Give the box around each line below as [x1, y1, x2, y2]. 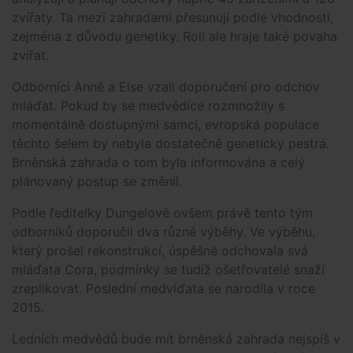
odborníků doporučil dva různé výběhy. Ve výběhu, [12, 224, 315, 240]
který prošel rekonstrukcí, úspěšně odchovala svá [12, 243, 308, 259]
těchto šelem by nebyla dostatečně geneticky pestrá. [12, 136, 329, 152]
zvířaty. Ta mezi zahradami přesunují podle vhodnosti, [12, 9, 333, 26]
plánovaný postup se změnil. [12, 173, 182, 190]
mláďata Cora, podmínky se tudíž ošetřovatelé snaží [12, 262, 325, 278]
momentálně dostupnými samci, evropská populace [12, 117, 319, 133]
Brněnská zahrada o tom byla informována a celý [12, 154, 305, 171]
